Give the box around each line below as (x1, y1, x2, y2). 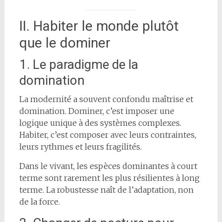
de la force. (19, 196, 60, 207)
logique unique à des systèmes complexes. (19, 117, 181, 128)
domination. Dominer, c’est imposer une (19, 106, 174, 116)
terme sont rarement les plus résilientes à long (19, 172, 200, 183)
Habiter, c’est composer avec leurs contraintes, (19, 129, 196, 140)
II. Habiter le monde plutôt (19, 17, 179, 34)
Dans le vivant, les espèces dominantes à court (19, 161, 197, 171)
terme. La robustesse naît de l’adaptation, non (19, 184, 194, 195)
